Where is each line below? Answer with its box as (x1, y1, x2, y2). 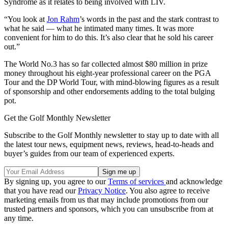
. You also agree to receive (126, 186, 210, 195)
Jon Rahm (47, 15, 79, 24)
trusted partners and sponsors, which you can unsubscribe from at (4, 205, 213, 214)
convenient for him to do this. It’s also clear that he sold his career (4, 33, 213, 42)
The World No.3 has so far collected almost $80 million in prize (4, 60, 208, 69)
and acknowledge (166, 177, 222, 186)
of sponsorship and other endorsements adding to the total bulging (4, 87, 215, 96)
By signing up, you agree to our (4, 177, 108, 186)
